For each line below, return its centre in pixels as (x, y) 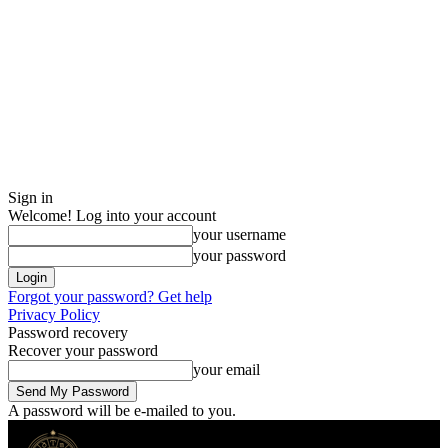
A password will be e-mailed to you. (122, 410)
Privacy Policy (54, 314)
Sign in (30, 197)
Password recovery (68, 332)
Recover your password (83, 350)
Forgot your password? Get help (110, 296)
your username (239, 234)
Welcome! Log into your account (112, 215)
